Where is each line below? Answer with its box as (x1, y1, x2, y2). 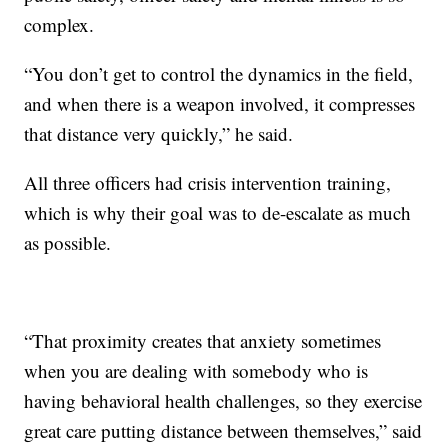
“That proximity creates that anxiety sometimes (24, 328, 382, 354)
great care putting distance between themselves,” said (24, 418, 423, 444)
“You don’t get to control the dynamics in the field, (24, 61, 414, 87)
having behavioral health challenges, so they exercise (24, 388, 423, 414)
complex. (24, 12, 95, 38)
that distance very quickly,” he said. (24, 121, 294, 147)
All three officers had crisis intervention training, (24, 170, 392, 196)
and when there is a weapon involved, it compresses (24, 91, 416, 117)
